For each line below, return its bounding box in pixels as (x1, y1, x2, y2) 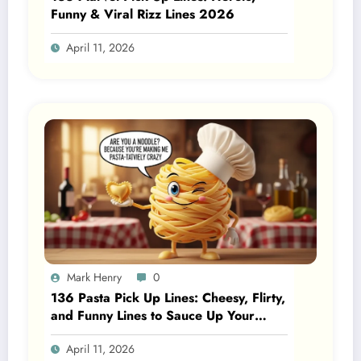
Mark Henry (67, 269, 122, 285)
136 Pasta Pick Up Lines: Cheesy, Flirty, (51, 288, 285, 307)
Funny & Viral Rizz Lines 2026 (51, 5, 234, 23)
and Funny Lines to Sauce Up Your (51, 306, 255, 325)
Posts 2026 (51, 324, 121, 342)
